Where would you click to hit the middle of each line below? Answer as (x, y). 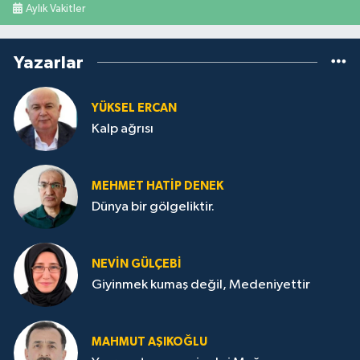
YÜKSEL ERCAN (134, 108)
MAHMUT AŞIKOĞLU (149, 342)
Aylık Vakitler (56, 8)
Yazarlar (49, 62)
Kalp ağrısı (123, 129)
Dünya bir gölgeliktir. (153, 207)
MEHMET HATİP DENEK (157, 186)
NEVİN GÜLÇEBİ (137, 264)
